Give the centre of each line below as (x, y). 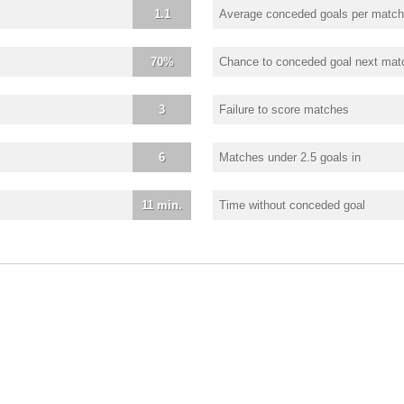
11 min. (162, 205)
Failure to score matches (284, 109)
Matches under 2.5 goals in (290, 157)
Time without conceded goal (292, 205)
